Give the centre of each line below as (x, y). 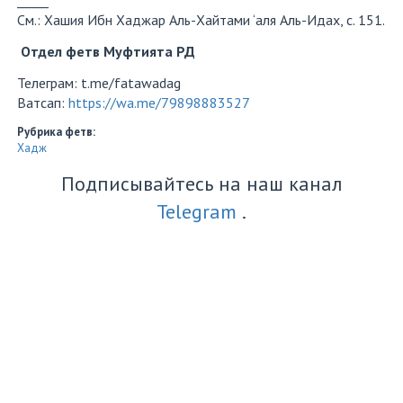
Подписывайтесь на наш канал (201, 184)
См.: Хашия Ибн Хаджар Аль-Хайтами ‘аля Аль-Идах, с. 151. (201, 20)
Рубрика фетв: (58, 132)
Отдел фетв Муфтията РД (106, 51)
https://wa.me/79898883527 (159, 103)
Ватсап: (43, 103)
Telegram (197, 211)
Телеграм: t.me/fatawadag (99, 83)
